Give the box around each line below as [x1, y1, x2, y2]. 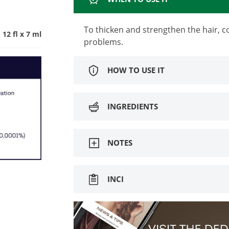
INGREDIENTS [107, 101, 158, 112]
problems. [84, 36, 123, 48]
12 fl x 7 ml [3, 29, 41, 39]
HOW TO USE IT [107, 65, 165, 76]
